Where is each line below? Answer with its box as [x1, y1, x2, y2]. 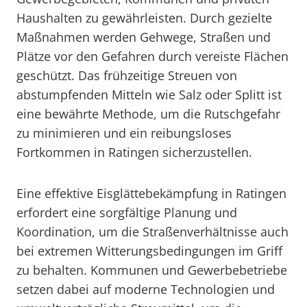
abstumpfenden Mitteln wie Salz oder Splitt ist [16, 86, 282, 103]
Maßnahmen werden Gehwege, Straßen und [16, 29, 271, 45]
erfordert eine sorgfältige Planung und [16, 204, 237, 221]
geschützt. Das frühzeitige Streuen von [16, 67, 237, 84]
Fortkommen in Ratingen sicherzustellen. [16, 144, 252, 160]
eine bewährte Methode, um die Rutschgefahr [16, 106, 280, 122]
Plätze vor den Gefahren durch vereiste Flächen [16, 48, 288, 64]
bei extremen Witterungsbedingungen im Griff [16, 243, 282, 259]
